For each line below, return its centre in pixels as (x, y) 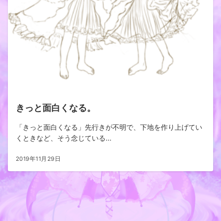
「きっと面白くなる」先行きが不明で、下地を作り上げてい (109, 127)
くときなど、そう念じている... (64, 138)
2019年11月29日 (38, 159)
